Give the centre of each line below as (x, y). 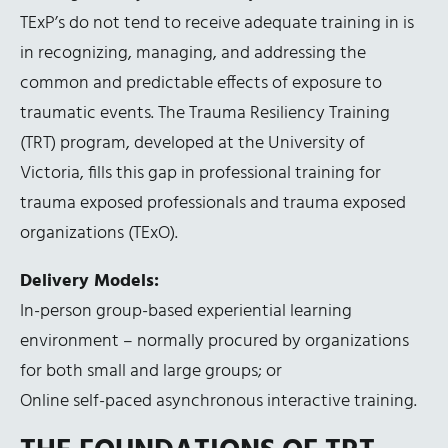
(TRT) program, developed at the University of (192, 143)
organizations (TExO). (99, 233)
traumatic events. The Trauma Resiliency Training (205, 113)
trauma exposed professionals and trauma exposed (213, 203)
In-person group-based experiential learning (186, 311)
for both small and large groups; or (151, 371)
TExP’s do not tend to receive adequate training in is (217, 23)
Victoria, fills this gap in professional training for (200, 173)
